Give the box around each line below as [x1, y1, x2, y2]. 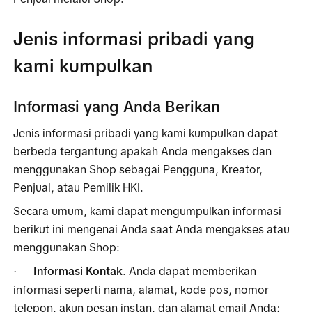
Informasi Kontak [33, 264, 123, 277]
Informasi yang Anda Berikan [13, 97, 221, 116]
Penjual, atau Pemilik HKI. [13, 180, 144, 194]
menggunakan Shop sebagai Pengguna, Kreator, [13, 162, 263, 175]
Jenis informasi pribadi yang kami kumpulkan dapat [13, 126, 279, 139]
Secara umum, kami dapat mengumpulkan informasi [13, 204, 282, 217]
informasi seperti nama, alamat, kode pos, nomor [13, 283, 270, 296]
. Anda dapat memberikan [123, 264, 257, 277]
